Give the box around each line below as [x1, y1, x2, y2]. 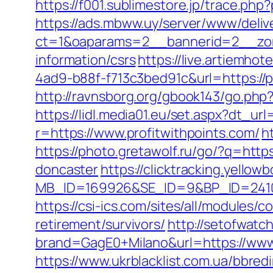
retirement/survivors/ [35, 215, 165, 233]
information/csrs [35, 51, 136, 69]
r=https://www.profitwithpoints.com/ [35, 124, 260, 142]
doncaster [35, 160, 99, 179]
